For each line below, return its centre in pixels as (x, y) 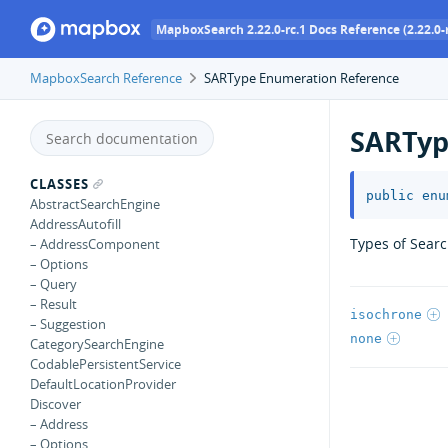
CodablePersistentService (105, 364)
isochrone (386, 314)
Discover (55, 404)
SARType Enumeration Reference (299, 78)
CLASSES (59, 184)
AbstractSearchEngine (95, 204)
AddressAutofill (75, 224)
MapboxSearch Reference (106, 78)
